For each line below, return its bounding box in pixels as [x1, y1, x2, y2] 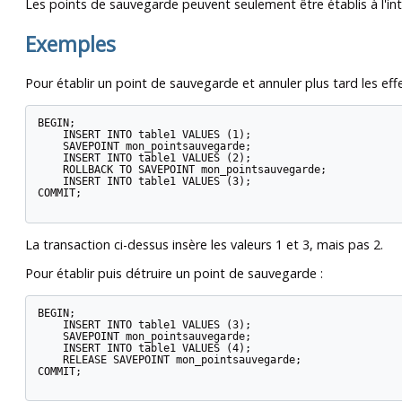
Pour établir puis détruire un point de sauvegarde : [25, 264, 323, 282]
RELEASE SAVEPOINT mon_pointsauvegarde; [37, 353, 301, 366]
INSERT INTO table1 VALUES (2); [37, 151, 251, 164]
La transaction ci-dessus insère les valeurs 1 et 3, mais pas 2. [25, 235, 383, 253]
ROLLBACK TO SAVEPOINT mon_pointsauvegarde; [37, 162, 327, 176]
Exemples [25, 30, 116, 59]
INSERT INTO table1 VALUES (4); [37, 341, 251, 354]
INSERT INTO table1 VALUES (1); [37, 127, 251, 141]
